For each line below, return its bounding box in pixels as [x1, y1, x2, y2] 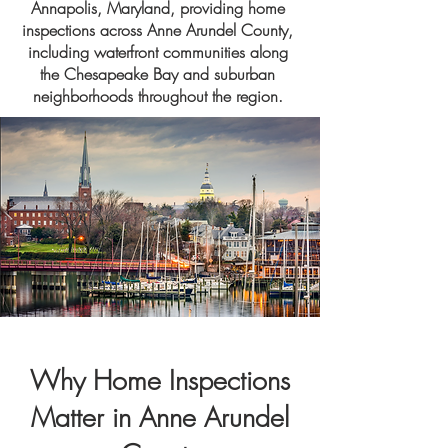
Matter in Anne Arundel [31, 400, 289, 435]
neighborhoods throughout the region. [32, 85, 283, 107]
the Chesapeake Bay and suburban [40, 63, 275, 85]
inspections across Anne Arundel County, [22, 19, 293, 41]
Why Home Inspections [30, 363, 290, 398]
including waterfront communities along [27, 41, 288, 63]
